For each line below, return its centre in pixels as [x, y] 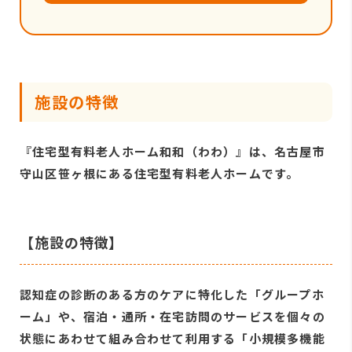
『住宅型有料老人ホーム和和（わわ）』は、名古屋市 [172, 151]
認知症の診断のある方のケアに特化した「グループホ [172, 294]
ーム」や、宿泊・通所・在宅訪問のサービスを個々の [172, 316]
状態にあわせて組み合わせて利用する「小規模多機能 [172, 338]
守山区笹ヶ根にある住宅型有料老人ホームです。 [159, 173]
